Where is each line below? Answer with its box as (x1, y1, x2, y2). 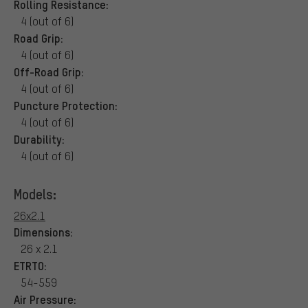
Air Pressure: (14, 291, 76, 307)
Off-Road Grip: (14, 63, 84, 79)
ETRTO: (14, 257, 47, 273)
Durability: (14, 131, 65, 146)
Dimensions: (14, 223, 73, 239)
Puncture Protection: (14, 97, 118, 113)
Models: (14, 184, 56, 203)
